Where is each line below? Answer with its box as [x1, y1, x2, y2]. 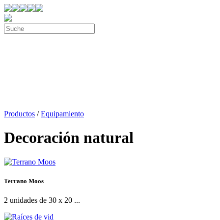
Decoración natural [4, 129, 134, 147]
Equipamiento [41, 110, 84, 118]
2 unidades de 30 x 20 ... [4, 196, 80, 205]
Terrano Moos [4, 177, 44, 185]
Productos [4, 110, 35, 118]
